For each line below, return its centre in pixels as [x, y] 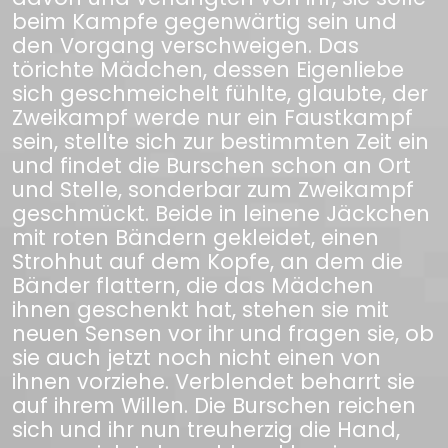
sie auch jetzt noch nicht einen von [196, 357]
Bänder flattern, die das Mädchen [193, 285]
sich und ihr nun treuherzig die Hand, [206, 429]
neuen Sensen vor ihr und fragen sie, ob [223, 333]
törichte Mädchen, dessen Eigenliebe [208, 69]
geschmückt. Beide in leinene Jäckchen [221, 213]
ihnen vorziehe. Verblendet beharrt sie [213, 381]
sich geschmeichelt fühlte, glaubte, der [220, 93]
